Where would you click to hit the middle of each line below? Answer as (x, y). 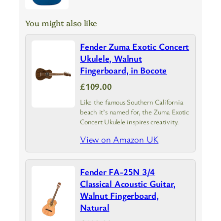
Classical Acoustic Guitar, (128, 184)
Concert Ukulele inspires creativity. (130, 122)
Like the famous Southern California (132, 102)
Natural (95, 207)
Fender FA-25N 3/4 (118, 172)
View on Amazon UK (119, 139)
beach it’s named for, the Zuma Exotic (134, 112)
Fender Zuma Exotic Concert (135, 47)
